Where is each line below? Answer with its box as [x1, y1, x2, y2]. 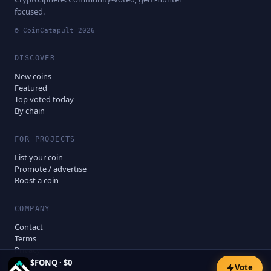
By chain [15, 105, 45, 116]
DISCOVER [15, 53, 56, 62]
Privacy [15, 244, 41, 255]
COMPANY [15, 204, 50, 213]
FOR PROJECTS [15, 134, 76, 143]
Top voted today [15, 93, 74, 105]
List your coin [15, 151, 63, 163]
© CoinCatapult [15, 26, 78, 34]
